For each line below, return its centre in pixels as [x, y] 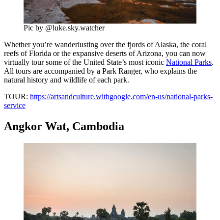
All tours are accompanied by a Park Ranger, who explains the [100, 71]
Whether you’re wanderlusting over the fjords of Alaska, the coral [105, 45]
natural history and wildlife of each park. [67, 80]
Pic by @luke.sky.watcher [64, 28]
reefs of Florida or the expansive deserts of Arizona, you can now [105, 54]
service [15, 106]
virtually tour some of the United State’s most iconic [85, 62]
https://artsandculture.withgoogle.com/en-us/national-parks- [121, 97]
